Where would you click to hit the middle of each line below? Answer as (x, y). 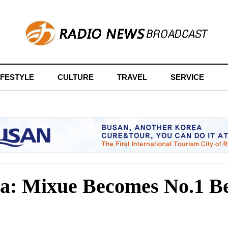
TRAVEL (132, 77)
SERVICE (187, 77)
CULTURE (76, 77)
